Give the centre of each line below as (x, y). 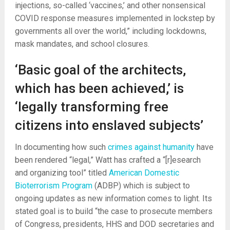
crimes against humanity (151, 147)
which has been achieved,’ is (99, 88)
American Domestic (144, 173)
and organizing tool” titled (62, 173)
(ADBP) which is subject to (141, 186)
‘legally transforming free (91, 107)
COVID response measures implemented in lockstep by (115, 18)
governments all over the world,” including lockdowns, (110, 31)
